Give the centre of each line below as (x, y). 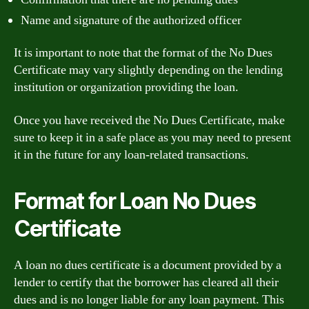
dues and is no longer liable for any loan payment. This (149, 299)
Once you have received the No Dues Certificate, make (149, 120)
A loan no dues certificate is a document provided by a (148, 265)
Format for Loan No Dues (135, 201)
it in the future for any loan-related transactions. (131, 154)
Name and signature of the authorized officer (131, 20)
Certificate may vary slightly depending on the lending (148, 70)
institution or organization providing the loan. (126, 87)
